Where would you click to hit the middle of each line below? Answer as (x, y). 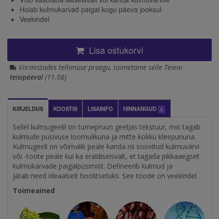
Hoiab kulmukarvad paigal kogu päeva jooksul (90, 9)
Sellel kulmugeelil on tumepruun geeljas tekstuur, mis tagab (107, 127)
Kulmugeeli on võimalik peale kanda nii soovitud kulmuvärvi (106, 146)
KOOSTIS (65, 108)
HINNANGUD (141, 108)
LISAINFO (100, 108)
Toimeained (34, 190)
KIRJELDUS (28, 108)
